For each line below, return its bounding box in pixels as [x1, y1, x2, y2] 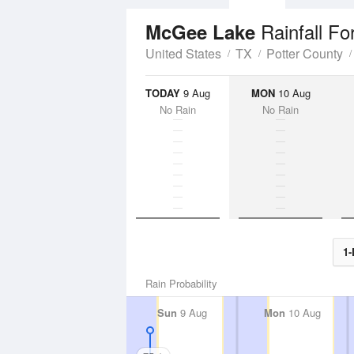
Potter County [266, 44, 343, 62]
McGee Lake [145, 18, 261, 45]
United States [145, 44, 221, 62]
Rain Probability [145, 276, 217, 291]
